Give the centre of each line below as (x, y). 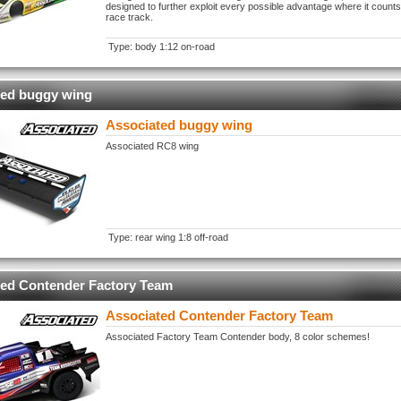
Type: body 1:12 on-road (162, 47)
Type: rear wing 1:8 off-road (168, 237)
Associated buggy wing (179, 125)
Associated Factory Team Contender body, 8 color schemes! (238, 337)
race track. (129, 17)
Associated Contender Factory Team (219, 316)
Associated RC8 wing (152, 146)
